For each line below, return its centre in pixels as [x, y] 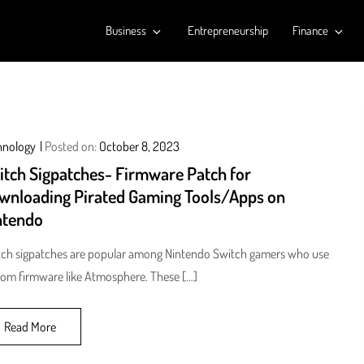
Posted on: [71, 146]
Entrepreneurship [227, 30]
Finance [310, 30]
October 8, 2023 [139, 146]
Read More [30, 327]
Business [126, 30]
